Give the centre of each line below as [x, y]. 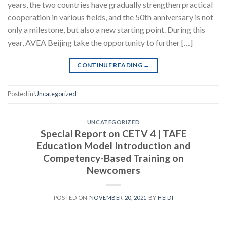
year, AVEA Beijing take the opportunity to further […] [100, 42]
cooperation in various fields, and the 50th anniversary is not [110, 17]
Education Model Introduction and [113, 145]
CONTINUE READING [110, 65]
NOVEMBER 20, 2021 [118, 197]
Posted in [21, 94]
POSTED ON [71, 197]
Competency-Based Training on [113, 158]
